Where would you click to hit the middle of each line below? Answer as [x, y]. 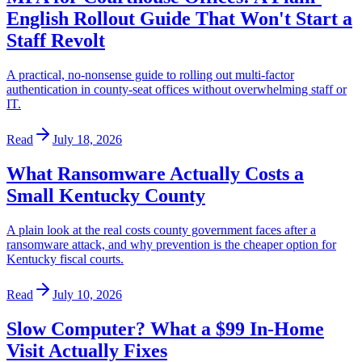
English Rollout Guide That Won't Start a [179, 19]
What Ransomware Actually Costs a [155, 174]
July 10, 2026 [87, 295]
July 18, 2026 [87, 140]
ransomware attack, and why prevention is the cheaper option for [171, 245]
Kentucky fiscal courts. [65, 259]
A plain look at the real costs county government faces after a [161, 230]
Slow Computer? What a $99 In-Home [165, 328]
